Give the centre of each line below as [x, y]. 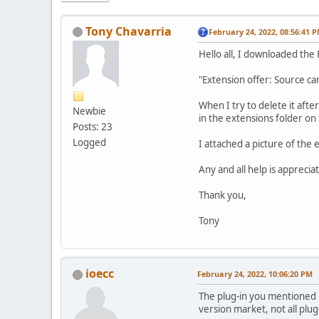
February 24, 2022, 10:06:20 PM [255, 274]
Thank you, [223, 195]
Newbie [89, 111]
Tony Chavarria [129, 31]
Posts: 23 [93, 126]
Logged [89, 142]
